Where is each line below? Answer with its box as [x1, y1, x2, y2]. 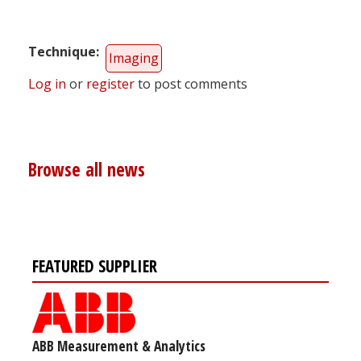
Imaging [109, 49, 159, 68]
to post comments [135, 75, 247, 93]
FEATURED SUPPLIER [32, 254, 157, 277]
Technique [28, 43, 96, 61]
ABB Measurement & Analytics [32, 335, 205, 355]
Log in [28, 75, 66, 93]
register [86, 75, 135, 93]
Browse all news [28, 156, 145, 182]
